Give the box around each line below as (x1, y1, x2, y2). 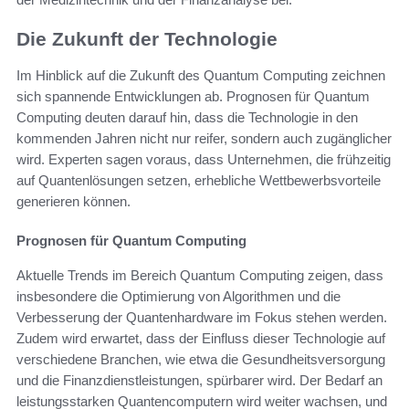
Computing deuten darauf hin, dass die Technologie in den (16, 110, 358, 126)
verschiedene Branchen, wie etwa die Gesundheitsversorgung (16, 351, 385, 368)
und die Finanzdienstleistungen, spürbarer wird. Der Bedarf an (16, 372, 383, 389)
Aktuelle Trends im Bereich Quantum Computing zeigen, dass (16, 267, 383, 284)
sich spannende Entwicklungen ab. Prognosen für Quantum (16, 89, 370, 105)
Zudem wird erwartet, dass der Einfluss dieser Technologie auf (16, 330, 385, 347)
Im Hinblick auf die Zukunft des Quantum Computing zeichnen (16, 68, 385, 84)
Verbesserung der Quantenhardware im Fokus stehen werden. (16, 309, 387, 326)
